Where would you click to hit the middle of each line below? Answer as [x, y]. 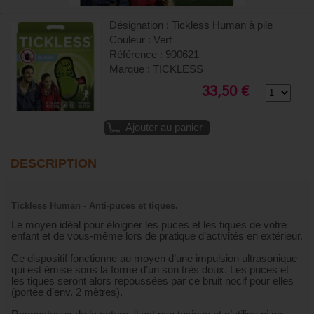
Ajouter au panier [164, 127]
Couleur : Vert [141, 40]
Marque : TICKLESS [157, 69]
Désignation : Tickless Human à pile [191, 25]
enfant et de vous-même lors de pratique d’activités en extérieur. [157, 237]
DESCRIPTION [54, 163]
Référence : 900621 [155, 54]
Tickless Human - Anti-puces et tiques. [95, 205]
